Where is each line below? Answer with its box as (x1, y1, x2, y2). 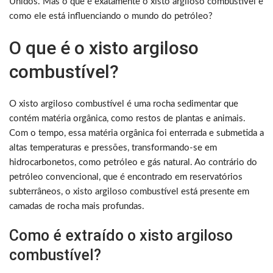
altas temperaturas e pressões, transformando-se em (9, 143, 217, 153)
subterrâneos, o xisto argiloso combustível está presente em (9, 187, 249, 197)
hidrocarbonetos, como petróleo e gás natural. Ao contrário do (9, 158, 257, 168)
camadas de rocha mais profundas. (9, 202, 144, 211)
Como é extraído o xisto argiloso (9, 227, 233, 245)
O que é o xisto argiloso (9, 37, 199, 59)
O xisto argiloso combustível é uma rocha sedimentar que (9, 99, 238, 109)
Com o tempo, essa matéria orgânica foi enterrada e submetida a (9, 129, 264, 138)
